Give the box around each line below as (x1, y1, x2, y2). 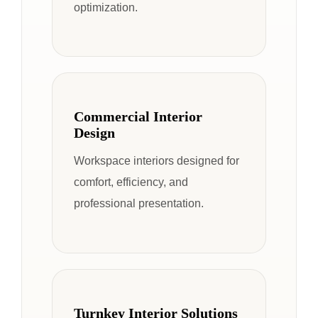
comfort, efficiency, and (74, 175, 188, 189)
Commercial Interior (74, 109, 202, 125)
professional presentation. (74, 197, 204, 210)
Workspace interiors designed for (74, 154, 239, 168)
